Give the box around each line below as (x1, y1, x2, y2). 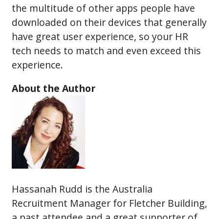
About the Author (12, 82, 95, 95)
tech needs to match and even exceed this (12, 44, 201, 57)
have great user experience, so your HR (12, 29, 188, 43)
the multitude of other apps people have (12, 1, 195, 15)
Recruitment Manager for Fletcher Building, (12, 196, 207, 210)
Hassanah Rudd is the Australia (12, 182, 153, 196)
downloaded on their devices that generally (12, 15, 207, 29)
